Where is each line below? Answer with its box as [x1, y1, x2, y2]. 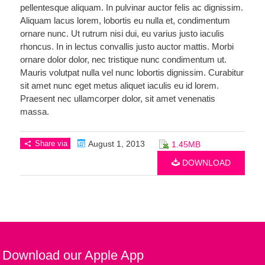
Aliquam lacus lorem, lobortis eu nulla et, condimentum [20, 15, 230, 25]
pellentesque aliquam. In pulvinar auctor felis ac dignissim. [20, 2, 243, 12]
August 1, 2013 [85, 139, 145, 149]
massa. [20, 106, 49, 117]
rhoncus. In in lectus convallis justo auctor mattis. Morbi [20, 41, 234, 51]
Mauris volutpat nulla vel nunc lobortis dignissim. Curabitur [20, 67, 244, 77]
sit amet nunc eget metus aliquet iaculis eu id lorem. [20, 80, 219, 91]
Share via [32, 139, 67, 148]
